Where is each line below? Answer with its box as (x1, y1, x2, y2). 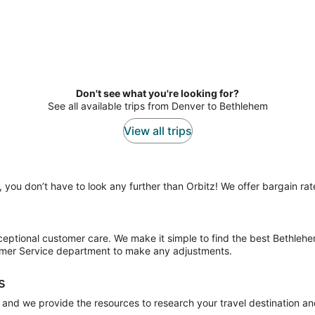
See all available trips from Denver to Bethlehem (47, 100, 268, 112)
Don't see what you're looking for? (76, 87, 239, 100)
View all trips (123, 124, 192, 139)
